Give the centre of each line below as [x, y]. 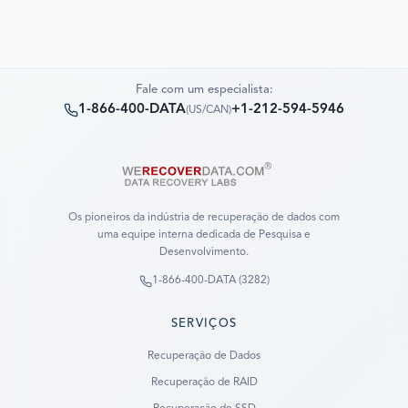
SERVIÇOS [204, 324]
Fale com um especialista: [204, 90]
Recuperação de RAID [204, 383]
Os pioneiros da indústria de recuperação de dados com [204, 218]
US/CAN [209, 111]
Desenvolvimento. [204, 253]
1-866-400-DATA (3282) [210, 281]
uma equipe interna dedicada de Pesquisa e [204, 235]
